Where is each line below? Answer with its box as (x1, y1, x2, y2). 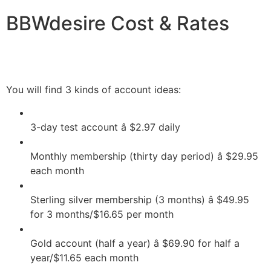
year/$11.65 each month (30, 252, 139, 264)
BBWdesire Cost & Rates (6, 11, 229, 35)
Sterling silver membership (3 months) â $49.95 (30, 194, 249, 206)
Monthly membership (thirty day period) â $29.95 (30, 150, 258, 163)
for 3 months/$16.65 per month (30, 208, 174, 221)
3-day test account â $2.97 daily (30, 121, 180, 134)
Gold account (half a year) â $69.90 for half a (30, 237, 240, 250)
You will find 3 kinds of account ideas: (6, 83, 181, 96)
